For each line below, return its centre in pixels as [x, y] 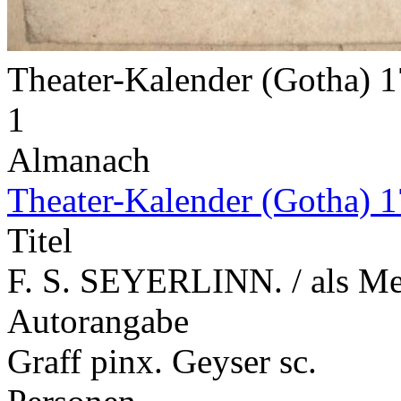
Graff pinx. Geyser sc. [162, 361]
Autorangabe [98, 320]
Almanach [79, 159]
